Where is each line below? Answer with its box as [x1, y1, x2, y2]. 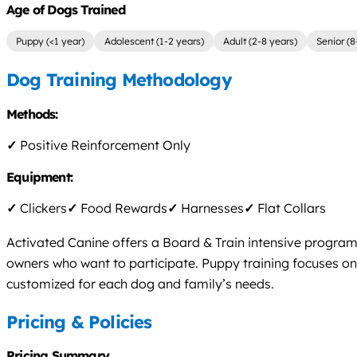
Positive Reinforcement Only [17, 136, 190, 153]
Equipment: [6, 168, 76, 185]
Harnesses [178, 199, 244, 216]
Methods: [6, 105, 61, 122]
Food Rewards [77, 199, 167, 216]
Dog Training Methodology [6, 69, 232, 92]
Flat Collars [254, 199, 326, 216]
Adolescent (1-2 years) [104, 35, 204, 48]
